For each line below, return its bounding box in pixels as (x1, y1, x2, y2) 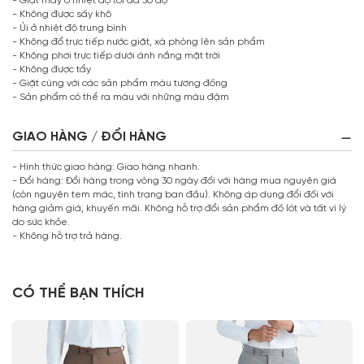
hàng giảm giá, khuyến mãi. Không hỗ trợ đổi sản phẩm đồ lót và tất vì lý (12, 203, 346, 214)
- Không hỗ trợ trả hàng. (12, 231, 122, 242)
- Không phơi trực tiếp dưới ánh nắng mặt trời (12, 50, 220, 62)
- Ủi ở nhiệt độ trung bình (12, 23, 127, 34)
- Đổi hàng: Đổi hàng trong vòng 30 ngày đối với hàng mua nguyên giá (12, 175, 336, 187)
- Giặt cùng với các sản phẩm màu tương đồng (12, 78, 227, 89)
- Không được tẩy (12, 64, 91, 76)
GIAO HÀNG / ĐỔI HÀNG (12, 130, 167, 145)
